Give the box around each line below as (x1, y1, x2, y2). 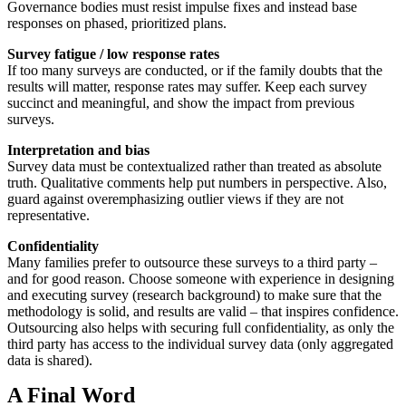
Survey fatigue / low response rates (7, 46, 219, 63)
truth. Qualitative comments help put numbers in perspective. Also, (7, 175, 387, 191)
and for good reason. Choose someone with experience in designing (7, 271, 394, 287)
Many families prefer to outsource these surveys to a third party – (7, 255, 377, 271)
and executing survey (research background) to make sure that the (7, 287, 382, 304)
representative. (7, 208, 90, 224)
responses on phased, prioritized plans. (7, 15, 227, 32)
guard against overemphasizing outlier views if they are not (7, 191, 343, 208)
